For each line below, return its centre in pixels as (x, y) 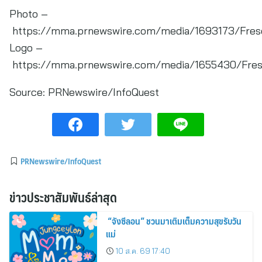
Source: (27, 92)
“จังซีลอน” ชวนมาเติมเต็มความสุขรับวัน (173, 221)
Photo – (29, 14)
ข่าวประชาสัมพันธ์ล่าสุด (63, 197)
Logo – (26, 48)
